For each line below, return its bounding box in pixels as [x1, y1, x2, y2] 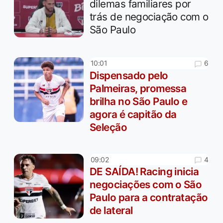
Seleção [90, 120, 127, 133]
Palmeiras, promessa [90, 82, 187, 95]
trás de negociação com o [90, 10, 209, 23]
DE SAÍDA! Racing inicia [90, 165, 199, 178]
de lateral [90, 204, 133, 217]
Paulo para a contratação [90, 191, 208, 204]
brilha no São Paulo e [90, 95, 188, 108]
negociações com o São [90, 178, 202, 191]
